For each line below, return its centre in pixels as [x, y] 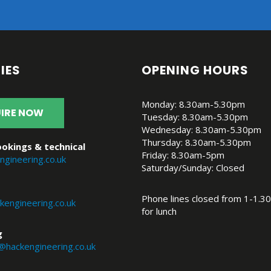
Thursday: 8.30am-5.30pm [196, 142]
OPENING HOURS [195, 70]
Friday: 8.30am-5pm [183, 155]
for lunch [159, 211]
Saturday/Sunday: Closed [193, 167]
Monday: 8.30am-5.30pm [193, 104]
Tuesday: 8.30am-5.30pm [195, 116]
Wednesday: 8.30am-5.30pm [201, 129]
